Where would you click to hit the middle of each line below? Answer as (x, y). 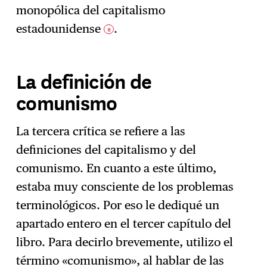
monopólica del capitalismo (91, 10)
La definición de (84, 81)
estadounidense (60, 29)
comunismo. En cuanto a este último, (117, 168)
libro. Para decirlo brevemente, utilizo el (125, 242)
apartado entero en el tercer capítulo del (124, 223)
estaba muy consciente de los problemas (125, 186)
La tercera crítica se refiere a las (101, 131)
